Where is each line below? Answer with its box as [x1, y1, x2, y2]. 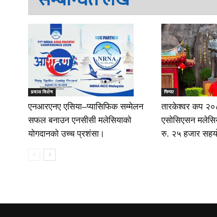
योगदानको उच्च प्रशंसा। [28, 129, 105, 139]
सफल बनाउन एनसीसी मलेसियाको [28, 115, 131, 125]
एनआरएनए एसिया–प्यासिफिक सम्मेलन [28, 102, 143, 111]
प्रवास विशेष [31, 88, 53, 96]
